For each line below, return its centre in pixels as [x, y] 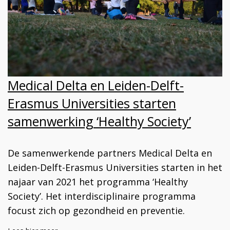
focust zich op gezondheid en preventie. [96, 211]
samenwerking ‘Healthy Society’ [99, 121]
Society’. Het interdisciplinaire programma [102, 196]
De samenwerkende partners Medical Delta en [110, 153]
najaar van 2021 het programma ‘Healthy [98, 182]
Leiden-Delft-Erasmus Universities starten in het [115, 168]
